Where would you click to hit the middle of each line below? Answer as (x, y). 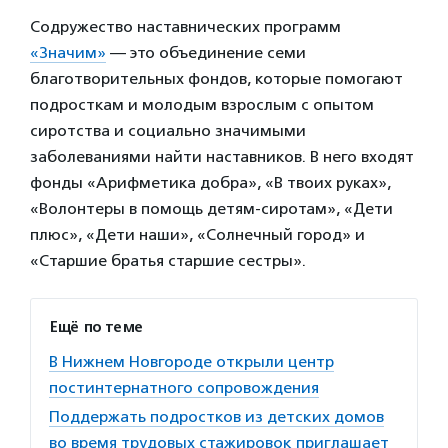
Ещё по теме (96, 327)
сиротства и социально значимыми (168, 131)
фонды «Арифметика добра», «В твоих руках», (210, 183)
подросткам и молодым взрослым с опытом (202, 105)
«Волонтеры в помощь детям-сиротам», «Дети (211, 209)
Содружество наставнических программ (185, 27)
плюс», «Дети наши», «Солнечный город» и (197, 235)
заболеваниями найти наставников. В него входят (222, 157)
